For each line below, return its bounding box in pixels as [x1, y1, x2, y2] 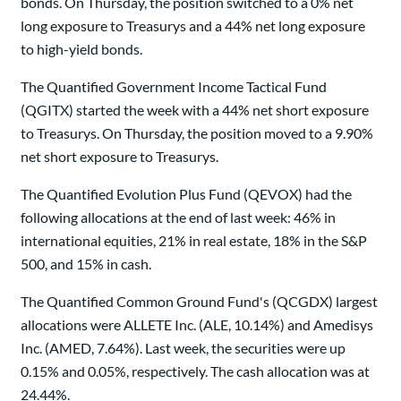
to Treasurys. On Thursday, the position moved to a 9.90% [21, 124, 373, 142]
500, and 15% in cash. [21, 255, 151, 273]
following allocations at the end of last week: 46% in [21, 209, 336, 226]
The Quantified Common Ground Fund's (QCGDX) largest [21, 293, 378, 311]
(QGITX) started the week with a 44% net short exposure [21, 101, 369, 119]
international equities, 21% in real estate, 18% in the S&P [21, 232, 367, 250]
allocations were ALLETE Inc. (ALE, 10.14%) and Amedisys [21, 316, 373, 334]
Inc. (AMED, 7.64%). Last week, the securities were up [21, 339, 346, 357]
